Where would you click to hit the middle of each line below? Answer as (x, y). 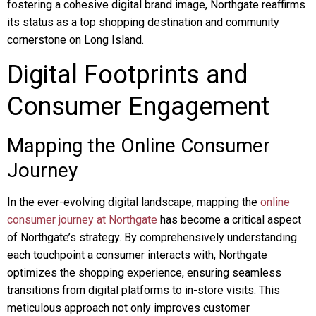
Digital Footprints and (128, 75)
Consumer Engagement (138, 107)
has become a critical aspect (229, 220)
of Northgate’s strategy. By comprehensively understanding (152, 237)
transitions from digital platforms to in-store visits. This (144, 290)
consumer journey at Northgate (82, 220)
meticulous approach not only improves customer (128, 308)
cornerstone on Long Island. (75, 40)
